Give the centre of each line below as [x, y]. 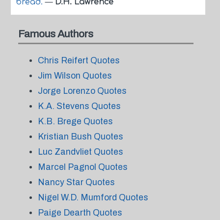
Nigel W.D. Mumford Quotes [93, 197]
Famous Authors [55, 34]
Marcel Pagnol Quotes [82, 167]
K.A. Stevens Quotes [79, 106]
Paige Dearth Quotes [80, 213]
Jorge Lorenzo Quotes [82, 91]
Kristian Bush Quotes [80, 137]
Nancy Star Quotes [76, 182]
